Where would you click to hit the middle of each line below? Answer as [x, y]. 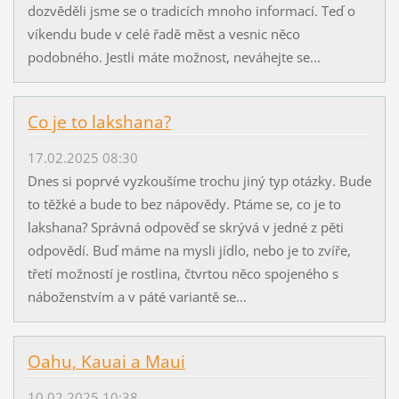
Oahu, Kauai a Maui [106, 361]
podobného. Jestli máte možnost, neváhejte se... [174, 57]
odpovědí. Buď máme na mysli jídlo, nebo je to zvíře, [189, 250]
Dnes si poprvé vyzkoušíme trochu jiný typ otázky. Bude [199, 180]
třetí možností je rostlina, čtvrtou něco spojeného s [183, 273]
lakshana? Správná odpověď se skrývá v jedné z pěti [185, 227]
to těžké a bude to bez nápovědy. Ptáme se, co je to [184, 204]
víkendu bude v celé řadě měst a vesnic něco [163, 33]
